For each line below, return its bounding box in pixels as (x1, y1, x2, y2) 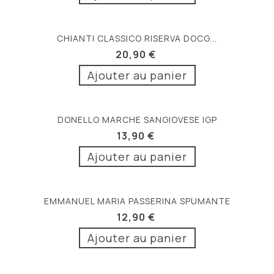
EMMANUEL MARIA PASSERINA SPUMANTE (43, 195, 231, 207)
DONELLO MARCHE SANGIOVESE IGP (57, 114, 217, 126)
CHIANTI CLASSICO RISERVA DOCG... (57, 32, 217, 45)
